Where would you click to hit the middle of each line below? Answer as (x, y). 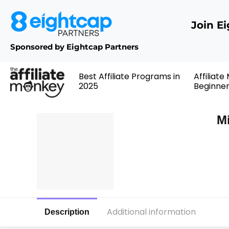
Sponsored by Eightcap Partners (74, 47)
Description (67, 212)
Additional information (151, 212)
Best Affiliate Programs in (130, 77)
